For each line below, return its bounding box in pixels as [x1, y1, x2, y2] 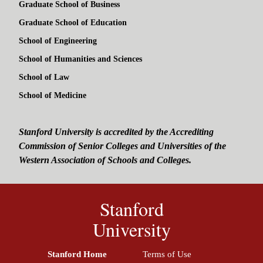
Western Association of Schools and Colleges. [19, 155, 191, 166]
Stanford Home [48, 249, 107, 259]
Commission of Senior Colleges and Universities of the [19, 141, 226, 151]
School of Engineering [19, 36, 97, 46]
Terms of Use [143, 249, 191, 259]
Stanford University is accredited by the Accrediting [19, 127, 214, 137]
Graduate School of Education [19, 18, 127, 28]
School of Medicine [19, 91, 86, 100]
